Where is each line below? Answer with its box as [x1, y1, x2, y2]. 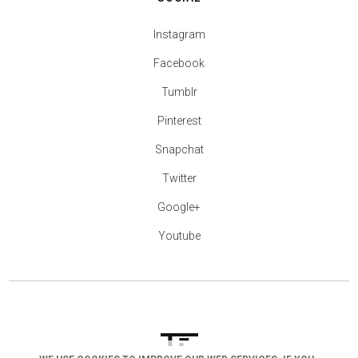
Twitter [161, 172, 197, 185]
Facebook [153, 57, 205, 70]
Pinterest [157, 114, 201, 128]
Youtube [157, 229, 201, 243]
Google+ [157, 201, 201, 214]
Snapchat [154, 143, 204, 157]
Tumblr [161, 86, 197, 99]
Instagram [153, 28, 205, 42]
